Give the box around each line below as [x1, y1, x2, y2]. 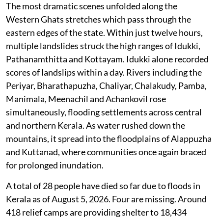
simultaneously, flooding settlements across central [6, 106, 202, 117]
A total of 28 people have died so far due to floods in [6, 180, 200, 191]
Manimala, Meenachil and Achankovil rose [6, 93, 166, 104]
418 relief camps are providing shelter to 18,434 [6, 206, 187, 218]
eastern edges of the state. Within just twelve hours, [6, 27, 203, 38]
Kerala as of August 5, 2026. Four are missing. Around [6, 193, 207, 204]
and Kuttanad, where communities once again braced [6, 146, 206, 157]
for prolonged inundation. [6, 159, 104, 170]
